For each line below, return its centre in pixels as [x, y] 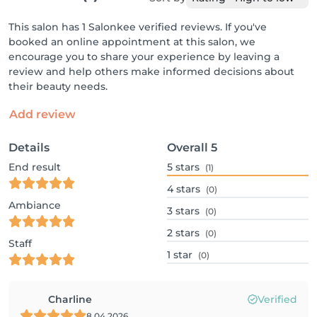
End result [35, 167]
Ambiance [35, 205]
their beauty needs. [58, 86]
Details [29, 148]
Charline [70, 299]
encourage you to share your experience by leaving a [144, 57]
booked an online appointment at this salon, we [132, 42]
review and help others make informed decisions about [151, 71]
